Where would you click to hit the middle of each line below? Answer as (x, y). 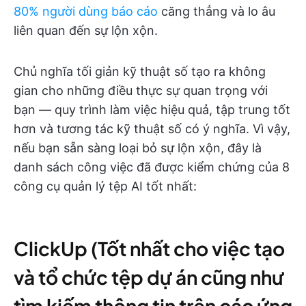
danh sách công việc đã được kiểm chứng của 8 (152, 167)
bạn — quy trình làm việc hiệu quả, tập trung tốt (152, 110)
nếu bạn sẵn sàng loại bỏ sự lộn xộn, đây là (138, 148)
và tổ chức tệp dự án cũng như (149, 277)
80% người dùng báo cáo (86, 11)
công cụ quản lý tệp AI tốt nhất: (105, 186)
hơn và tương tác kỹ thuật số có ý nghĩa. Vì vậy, (152, 129)
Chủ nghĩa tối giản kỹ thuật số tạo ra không (140, 71)
